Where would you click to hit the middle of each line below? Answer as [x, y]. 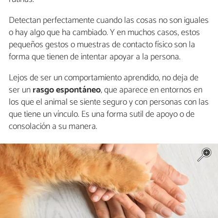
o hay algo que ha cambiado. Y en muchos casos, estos [104, 32]
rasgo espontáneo [67, 90]
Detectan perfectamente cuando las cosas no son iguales [109, 20]
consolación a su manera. [53, 126]
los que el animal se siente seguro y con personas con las [109, 102]
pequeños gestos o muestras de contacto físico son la [102, 45]
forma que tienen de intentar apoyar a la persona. [95, 57]
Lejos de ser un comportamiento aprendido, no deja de [104, 78]
